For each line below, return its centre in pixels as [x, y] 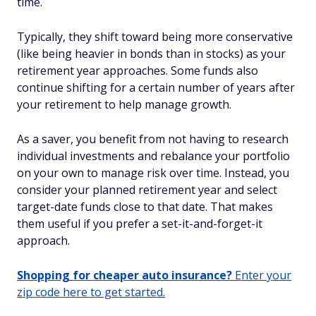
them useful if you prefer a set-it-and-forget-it [140, 224]
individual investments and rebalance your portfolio [153, 156]
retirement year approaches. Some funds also [138, 71]
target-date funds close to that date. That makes [145, 207]
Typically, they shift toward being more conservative [155, 37]
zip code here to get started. [91, 292]
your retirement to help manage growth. [124, 104]
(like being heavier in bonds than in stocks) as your [151, 54]
